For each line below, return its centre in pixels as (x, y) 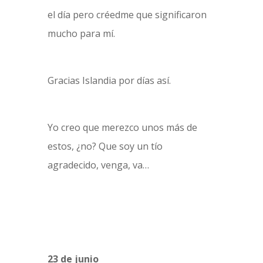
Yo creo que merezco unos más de (122, 127)
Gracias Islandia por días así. (109, 80)
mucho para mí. (81, 33)
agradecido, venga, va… (98, 165)
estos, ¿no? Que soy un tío (105, 146)
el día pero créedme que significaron (127, 15)
